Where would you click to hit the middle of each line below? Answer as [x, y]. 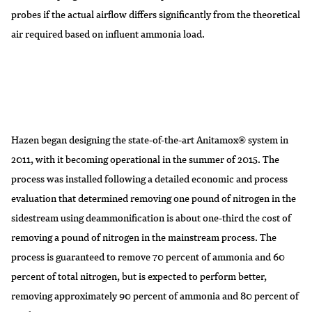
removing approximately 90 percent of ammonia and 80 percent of [155, 295]
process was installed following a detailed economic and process [149, 178]
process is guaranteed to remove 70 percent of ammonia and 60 [148, 256]
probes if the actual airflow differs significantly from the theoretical [156, 14]
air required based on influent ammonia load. [108, 33]
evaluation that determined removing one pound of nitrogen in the [154, 197]
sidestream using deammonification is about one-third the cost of [151, 217]
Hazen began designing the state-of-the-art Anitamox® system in [150, 139]
